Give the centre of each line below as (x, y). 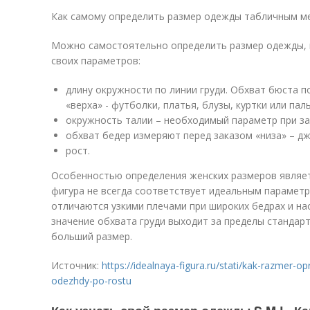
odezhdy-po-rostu (91, 281)
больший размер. (92, 236)
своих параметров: (96, 61)
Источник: (76, 265)
